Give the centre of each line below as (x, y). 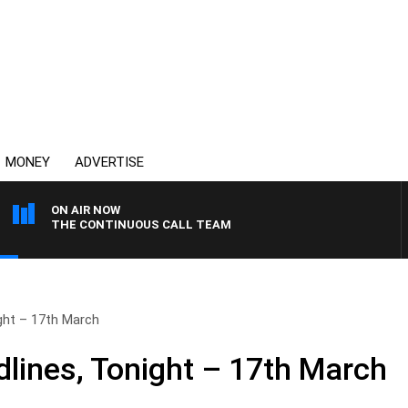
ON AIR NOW (86, 210)
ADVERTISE (109, 162)
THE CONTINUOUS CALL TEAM (141, 224)
